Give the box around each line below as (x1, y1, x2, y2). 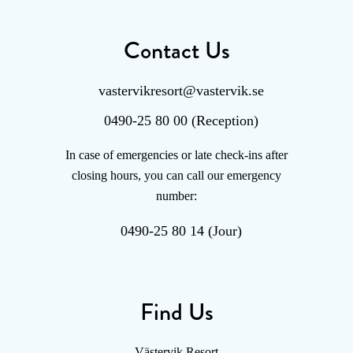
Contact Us (123, 34, 230, 68)
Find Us (139, 295, 214, 329)
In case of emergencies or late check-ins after (65, 148, 288, 162)
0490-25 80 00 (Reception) (104, 113, 258, 129)
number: (156, 189, 197, 203)
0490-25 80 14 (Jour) (121, 223, 242, 240)
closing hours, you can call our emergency (72, 169, 281, 183)
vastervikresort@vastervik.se (98, 83, 264, 99)
